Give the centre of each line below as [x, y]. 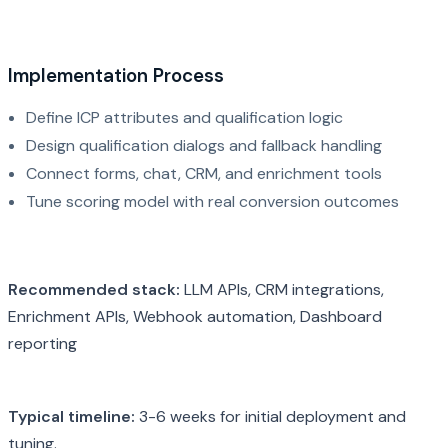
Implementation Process [116, 76]
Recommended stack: [94, 290]
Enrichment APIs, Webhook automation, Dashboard [195, 317]
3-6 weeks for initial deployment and [272, 417]
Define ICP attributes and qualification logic [184, 118]
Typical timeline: [71, 417]
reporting [42, 344]
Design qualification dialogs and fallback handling [204, 146]
